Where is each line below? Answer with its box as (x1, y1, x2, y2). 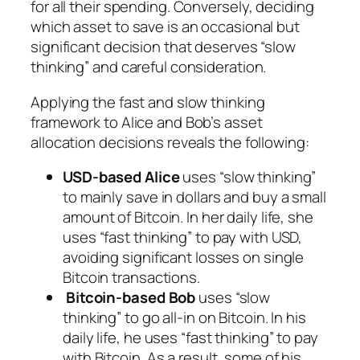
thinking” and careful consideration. (31, 56, 267, 78)
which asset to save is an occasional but (31, 16, 300, 38)
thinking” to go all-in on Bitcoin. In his (63, 307, 306, 329)
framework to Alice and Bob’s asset (31, 111, 263, 133)
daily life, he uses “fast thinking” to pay (63, 327, 318, 349)
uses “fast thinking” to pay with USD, (63, 227, 303, 248)
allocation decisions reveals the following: (31, 131, 309, 153)
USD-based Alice (63, 166, 180, 188)
